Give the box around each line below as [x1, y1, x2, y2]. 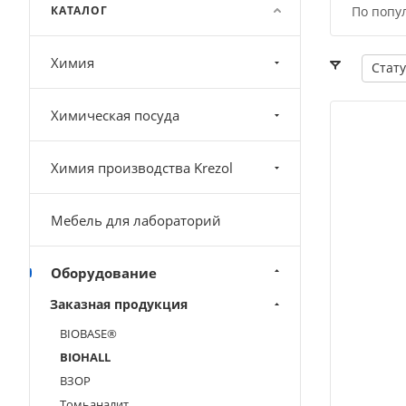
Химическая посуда [51, 105, 179, 124]
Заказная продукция [50, 295, 188, 313]
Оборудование [51, 263, 157, 282]
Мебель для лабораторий [51, 210, 221, 229]
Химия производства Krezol [51, 158, 233, 177]
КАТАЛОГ [51, 2, 108, 18]
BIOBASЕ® [60, 324, 117, 342]
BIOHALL [60, 348, 111, 365]
